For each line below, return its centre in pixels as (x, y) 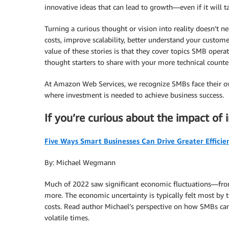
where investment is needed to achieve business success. (134, 95)
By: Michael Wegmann (80, 162)
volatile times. (67, 217)
